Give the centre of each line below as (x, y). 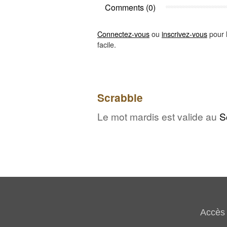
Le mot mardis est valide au (158, 116)
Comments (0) (130, 7)
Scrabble (120, 97)
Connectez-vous (123, 33)
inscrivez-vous (184, 33)
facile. (107, 44)
